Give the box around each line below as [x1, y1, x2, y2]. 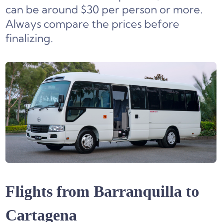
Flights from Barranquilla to [5, 182, 200, 201]
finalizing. [5, 31, 54, 46]
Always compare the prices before [5, 17, 180, 31]
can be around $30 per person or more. [5, 2, 203, 17]
